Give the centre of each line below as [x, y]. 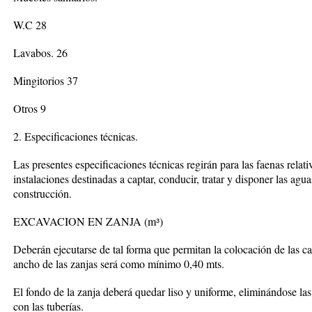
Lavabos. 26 [40, 53]
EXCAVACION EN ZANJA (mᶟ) [88, 221]
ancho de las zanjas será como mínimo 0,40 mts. [119, 264]
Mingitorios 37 [46, 80]
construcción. [42, 193]
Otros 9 [30, 108]
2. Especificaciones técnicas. [76, 136]
